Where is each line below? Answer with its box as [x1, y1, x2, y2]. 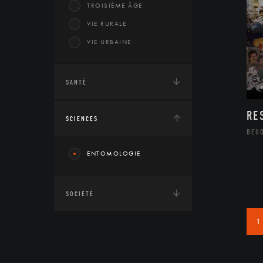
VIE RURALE [87, 19, 126, 28]
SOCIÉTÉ [66, 190, 94, 198]
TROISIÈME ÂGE [87, 1, 143, 9]
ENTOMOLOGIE [87, 149, 141, 157]
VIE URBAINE [87, 38, 131, 46]
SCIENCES [66, 114, 98, 123]
